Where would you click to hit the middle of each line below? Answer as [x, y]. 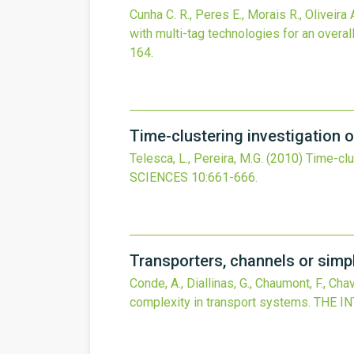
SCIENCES [159, 177]
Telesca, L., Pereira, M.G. [196, 158]
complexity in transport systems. [220, 302]
